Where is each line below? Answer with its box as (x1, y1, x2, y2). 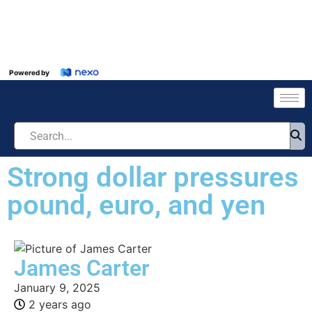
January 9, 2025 (14, 281, 100, 295)
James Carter (14, 255, 150, 281)
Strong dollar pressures (7, 161, 299, 194)
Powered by (9, 68, 49, 77)
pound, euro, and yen (7, 189, 265, 221)
